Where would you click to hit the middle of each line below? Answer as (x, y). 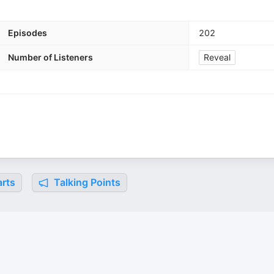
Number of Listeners (50, 57)
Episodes (28, 33)
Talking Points (86, 182)
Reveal (217, 57)
